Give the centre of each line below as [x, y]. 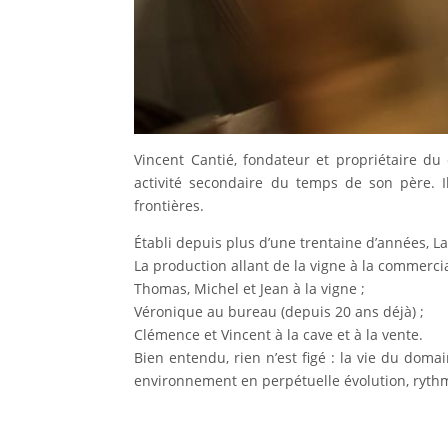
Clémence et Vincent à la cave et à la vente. [279, 334]
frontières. [169, 205]
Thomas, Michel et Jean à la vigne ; [250, 288]
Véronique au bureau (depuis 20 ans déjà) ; [279, 311]
